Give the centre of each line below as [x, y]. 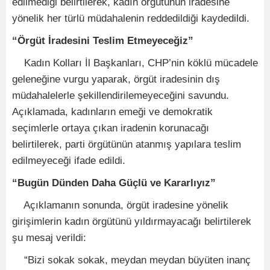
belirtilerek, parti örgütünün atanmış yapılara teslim [127, 144]
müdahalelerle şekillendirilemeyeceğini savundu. [121, 95]
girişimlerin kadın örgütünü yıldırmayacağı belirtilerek [132, 221]
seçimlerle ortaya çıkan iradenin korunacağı [111, 128]
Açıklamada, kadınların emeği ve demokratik [112, 111]
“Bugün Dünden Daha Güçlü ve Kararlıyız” [114, 183]
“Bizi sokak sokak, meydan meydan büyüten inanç [131, 260]
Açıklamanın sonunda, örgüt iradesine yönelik [120, 205]
